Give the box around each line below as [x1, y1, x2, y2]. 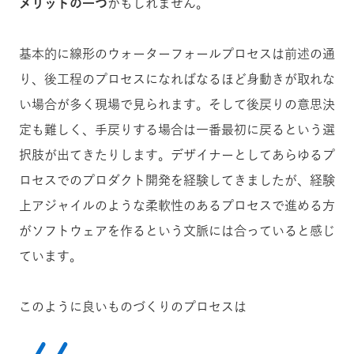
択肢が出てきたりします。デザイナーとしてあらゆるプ [19, 148, 335, 161]
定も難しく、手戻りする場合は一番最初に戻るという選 [19, 122, 335, 136]
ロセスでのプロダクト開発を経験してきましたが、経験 [19, 173, 335, 186]
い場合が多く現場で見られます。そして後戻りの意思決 [19, 97, 335, 111]
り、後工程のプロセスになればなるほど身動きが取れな [19, 72, 335, 85]
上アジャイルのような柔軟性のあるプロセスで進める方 [19, 198, 335, 212]
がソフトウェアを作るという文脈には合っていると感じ [19, 224, 335, 237]
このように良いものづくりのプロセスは [19, 299, 247, 313]
